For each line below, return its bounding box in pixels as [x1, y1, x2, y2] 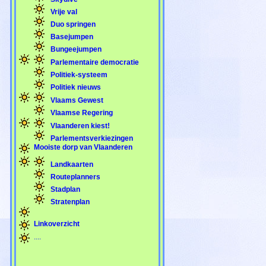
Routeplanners [49, 172, 100, 181]
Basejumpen [49, 32, 93, 41]
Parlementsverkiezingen [49, 134, 133, 142]
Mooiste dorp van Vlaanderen [34, 142, 132, 151]
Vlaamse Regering [49, 108, 113, 117]
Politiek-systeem [49, 70, 107, 79]
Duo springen [49, 20, 96, 28]
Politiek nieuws [49, 83, 101, 91]
